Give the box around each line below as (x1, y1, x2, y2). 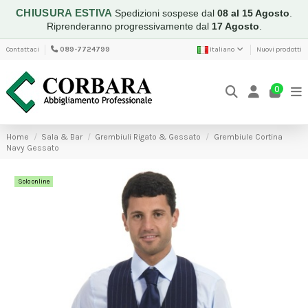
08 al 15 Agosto (217, 8, 289, 19)
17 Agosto (211, 21, 259, 32)
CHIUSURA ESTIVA (16, 7, 115, 19)
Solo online (18, 177, 49, 186)
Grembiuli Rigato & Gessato (95, 131, 201, 142)
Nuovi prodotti (256, 45, 302, 54)
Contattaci (6, 45, 39, 54)
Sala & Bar (41, 131, 83, 142)
